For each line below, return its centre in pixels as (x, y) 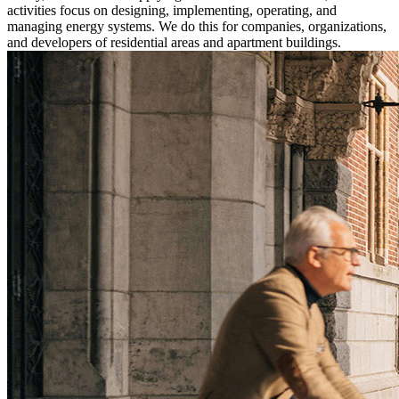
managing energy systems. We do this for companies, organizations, (197, 27)
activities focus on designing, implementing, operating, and (172, 11)
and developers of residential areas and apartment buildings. (174, 43)
